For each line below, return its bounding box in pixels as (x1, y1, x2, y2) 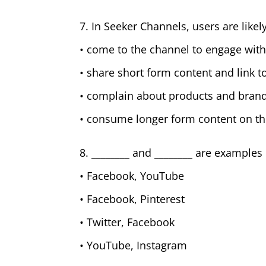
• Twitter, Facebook (80, 215, 175, 229)
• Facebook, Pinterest (80, 192, 185, 206)
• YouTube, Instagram (80, 238, 188, 252)
